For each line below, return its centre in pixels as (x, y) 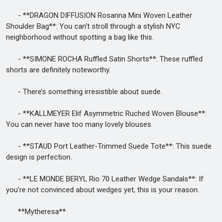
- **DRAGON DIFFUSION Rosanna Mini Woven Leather (99, 15)
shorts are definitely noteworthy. (58, 70)
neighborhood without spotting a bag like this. (80, 37)
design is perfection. (39, 157)
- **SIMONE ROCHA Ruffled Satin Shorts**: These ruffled (104, 59)
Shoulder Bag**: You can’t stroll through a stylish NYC (93, 26)
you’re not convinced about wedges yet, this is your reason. (103, 190)
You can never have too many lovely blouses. (79, 124)
